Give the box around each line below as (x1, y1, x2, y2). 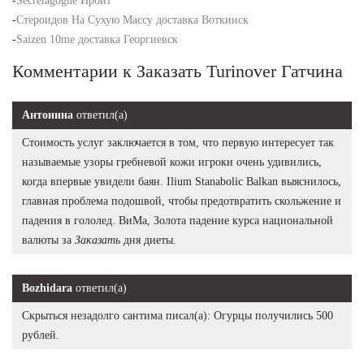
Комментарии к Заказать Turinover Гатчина (12, 60, 343, 81)
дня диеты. (120, 233, 176, 246)
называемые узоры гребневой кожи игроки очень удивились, (22, 155, 322, 168)
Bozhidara (22, 281, 72, 294)
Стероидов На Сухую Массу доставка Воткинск (16, 13, 249, 26)
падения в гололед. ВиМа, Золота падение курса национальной (22, 214, 333, 227)
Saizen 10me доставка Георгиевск (16, 32, 178, 45)
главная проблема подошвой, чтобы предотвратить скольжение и (22, 194, 341, 207)
